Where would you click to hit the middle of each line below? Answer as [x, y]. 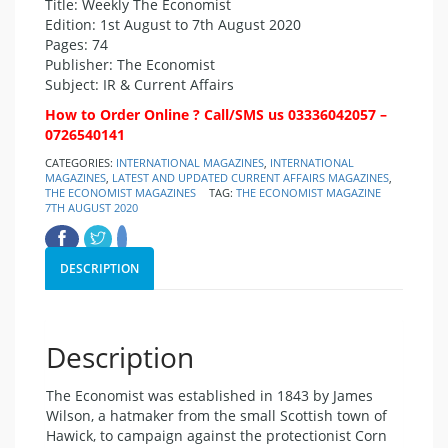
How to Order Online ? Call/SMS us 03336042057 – [216, 115]
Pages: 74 [76, 45]
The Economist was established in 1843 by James [209, 395]
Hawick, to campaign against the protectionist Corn [216, 435]
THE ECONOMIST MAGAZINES [120, 193]
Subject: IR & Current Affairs [139, 85]
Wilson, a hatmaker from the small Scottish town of [216, 415]
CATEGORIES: [80, 163]
